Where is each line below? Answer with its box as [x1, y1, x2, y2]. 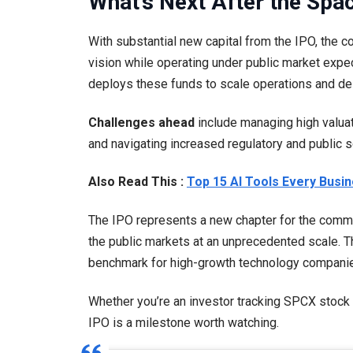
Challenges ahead [88, 114, 195, 130]
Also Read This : [88, 173, 187, 189]
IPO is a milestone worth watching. [88, 314, 279, 330]
